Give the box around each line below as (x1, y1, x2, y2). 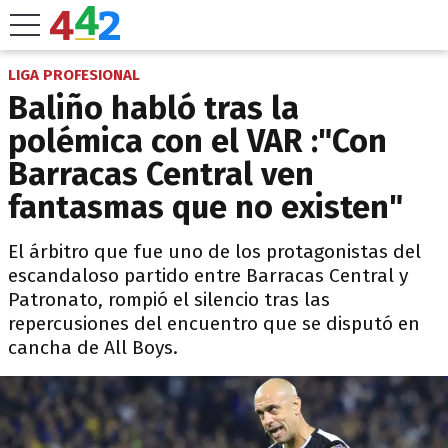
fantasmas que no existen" (8, 188, 403, 226)
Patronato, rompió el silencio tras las (8, 288, 330, 311)
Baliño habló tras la (8, 89, 299, 127)
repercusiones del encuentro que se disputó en (8, 312, 420, 335)
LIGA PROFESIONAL (8, 66, 140, 84)
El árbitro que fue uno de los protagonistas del (8, 240, 421, 263)
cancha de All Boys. (8, 336, 178, 359)
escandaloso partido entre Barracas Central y (8, 264, 408, 287)
